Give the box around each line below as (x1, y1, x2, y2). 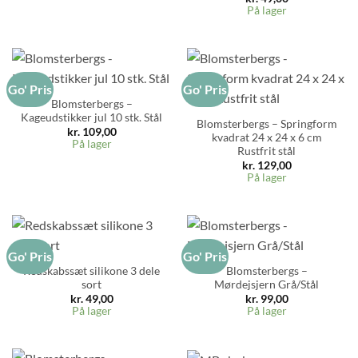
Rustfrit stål (237, 144, 296, 157)
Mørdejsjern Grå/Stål (214, 277, 319, 291)
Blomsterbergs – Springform (196, 117, 337, 130)
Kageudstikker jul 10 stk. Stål (21, 110, 162, 124)
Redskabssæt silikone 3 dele (23, 264, 160, 277)
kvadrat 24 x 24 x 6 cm (211, 130, 322, 144)
